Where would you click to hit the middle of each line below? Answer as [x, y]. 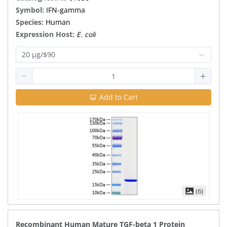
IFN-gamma [66, 10]
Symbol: [31, 10]
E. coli [86, 34]
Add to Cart [119, 97]
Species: [31, 22]
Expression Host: [46, 34]
